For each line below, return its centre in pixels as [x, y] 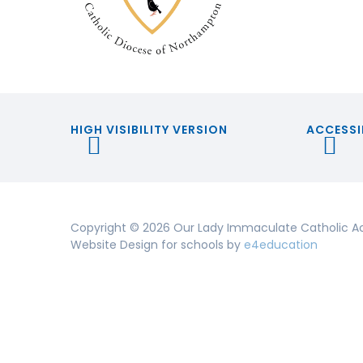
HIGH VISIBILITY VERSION [149, 129]
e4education [281, 245]
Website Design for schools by [157, 245]
